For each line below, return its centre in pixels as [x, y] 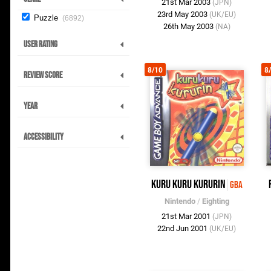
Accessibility [44, 137]
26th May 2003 [189, 27]
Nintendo [180, 201]
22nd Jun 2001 [184, 229]
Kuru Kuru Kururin [188, 185]
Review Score [43, 76]
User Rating [41, 45]
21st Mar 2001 [187, 217]
